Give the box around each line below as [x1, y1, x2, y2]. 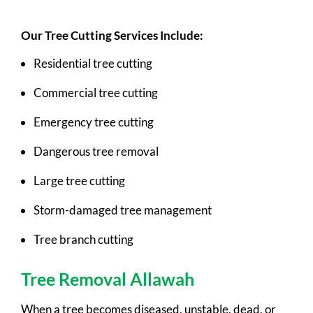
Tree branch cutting [34, 231, 133, 247]
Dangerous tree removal [34, 143, 159, 159]
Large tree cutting [34, 173, 125, 188]
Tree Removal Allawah [21, 268, 194, 289]
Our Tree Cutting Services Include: [21, 27, 203, 43]
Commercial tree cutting [34, 85, 158, 100]
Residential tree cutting [34, 55, 152, 71]
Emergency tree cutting [34, 114, 154, 129]
